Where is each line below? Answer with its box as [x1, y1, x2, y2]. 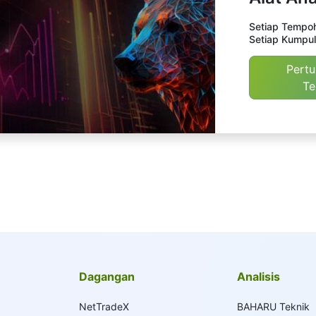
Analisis [236, 269, 280, 284]
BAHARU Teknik [236, 300, 310, 312]
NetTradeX [79, 300, 130, 312]
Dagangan [79, 269, 135, 284]
